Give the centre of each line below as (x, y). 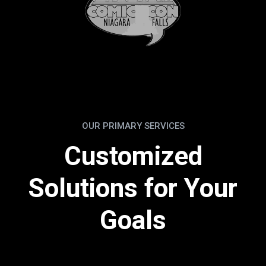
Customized (133, 156)
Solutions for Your (133, 189)
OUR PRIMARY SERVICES (133, 126)
